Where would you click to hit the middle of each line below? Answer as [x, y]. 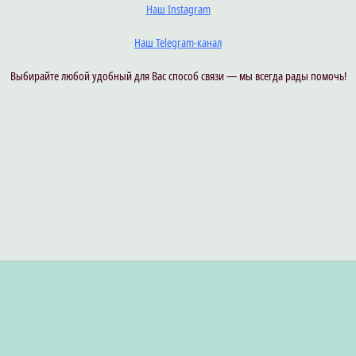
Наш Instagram [178, 9]
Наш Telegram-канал [178, 43]
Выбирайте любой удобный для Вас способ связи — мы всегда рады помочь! [178, 76]
